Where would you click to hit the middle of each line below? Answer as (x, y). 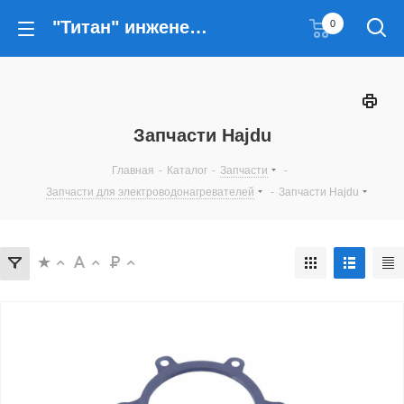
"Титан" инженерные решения (198, 27)
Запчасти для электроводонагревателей (150, 192)
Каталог (187, 170)
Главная (133, 170)
